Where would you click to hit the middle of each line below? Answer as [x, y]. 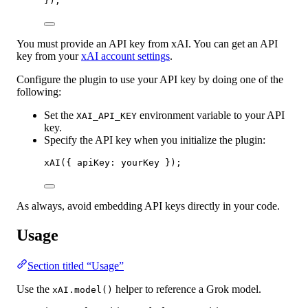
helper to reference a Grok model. [187, 289]
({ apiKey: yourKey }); [121, 162]
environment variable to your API [211, 115]
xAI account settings [125, 56]
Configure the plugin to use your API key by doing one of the [150, 79]
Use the [34, 289]
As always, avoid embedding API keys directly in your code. [148, 206]
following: [39, 91]
